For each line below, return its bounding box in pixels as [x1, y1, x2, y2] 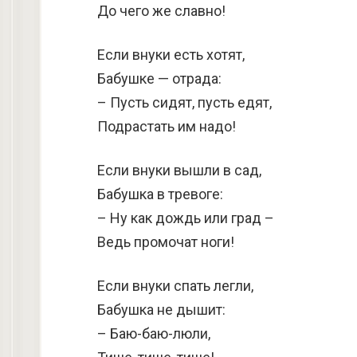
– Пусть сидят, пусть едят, [97, 94, 272, 111]
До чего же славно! [97, 2, 226, 19]
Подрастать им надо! [97, 118, 236, 135]
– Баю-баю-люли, [97, 325, 210, 342]
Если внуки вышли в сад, [97, 162, 261, 178]
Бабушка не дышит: [97, 301, 226, 318]
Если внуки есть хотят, [97, 46, 245, 63]
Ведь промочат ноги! [97, 233, 234, 250]
